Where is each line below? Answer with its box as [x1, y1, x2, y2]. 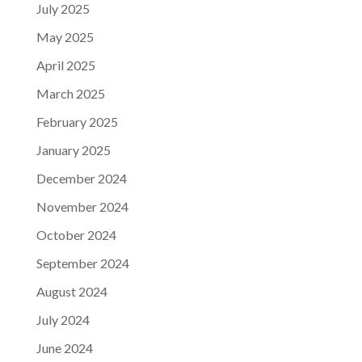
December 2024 [36, 170, 127, 186]
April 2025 [36, 57, 95, 73]
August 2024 [36, 284, 107, 299]
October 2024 [36, 227, 116, 242]
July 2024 [36, 312, 90, 327]
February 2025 [36, 114, 118, 129]
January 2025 [36, 142, 111, 158]
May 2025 [36, 29, 94, 44]
